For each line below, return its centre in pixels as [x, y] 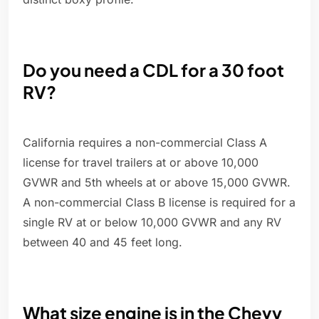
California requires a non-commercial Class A [145, 143]
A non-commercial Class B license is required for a [159, 203]
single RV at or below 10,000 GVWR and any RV [152, 223]
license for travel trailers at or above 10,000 [141, 163]
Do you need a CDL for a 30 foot [153, 70]
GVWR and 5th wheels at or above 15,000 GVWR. [157, 183]
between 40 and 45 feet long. [103, 242]
